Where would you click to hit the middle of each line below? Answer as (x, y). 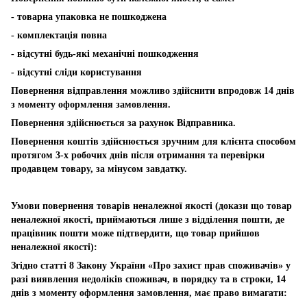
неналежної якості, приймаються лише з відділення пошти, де (148, 219)
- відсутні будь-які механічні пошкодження (106, 53)
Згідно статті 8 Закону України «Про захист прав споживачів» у (151, 265)
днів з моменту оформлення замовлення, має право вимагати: (149, 293)
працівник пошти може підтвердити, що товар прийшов (135, 233)
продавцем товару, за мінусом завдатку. (99, 169)
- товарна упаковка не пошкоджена (90, 16)
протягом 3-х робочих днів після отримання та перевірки (138, 155)
